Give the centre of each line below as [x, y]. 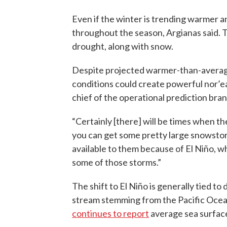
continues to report [110, 214]
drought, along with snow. [123, 46]
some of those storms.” [117, 162]
